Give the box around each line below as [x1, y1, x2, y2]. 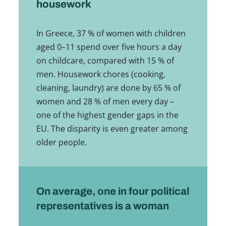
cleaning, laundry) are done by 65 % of [36, 82, 181, 93]
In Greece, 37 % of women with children [36, 27, 186, 39]
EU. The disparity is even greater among [36, 123, 188, 134]
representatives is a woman [36, 200, 169, 212]
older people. [36, 136, 87, 148]
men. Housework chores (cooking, [36, 68, 165, 80]
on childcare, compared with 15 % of [36, 54, 174, 66]
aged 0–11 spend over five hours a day [36, 41, 182, 52]
